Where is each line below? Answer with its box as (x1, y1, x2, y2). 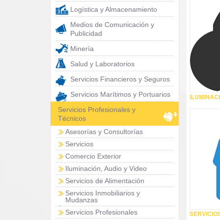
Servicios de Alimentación (65, 177, 144, 185)
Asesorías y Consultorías (65, 128, 143, 136)
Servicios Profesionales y (58, 106, 136, 113)
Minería (70, 45, 94, 53)
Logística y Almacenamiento (70, 5, 157, 13)
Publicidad (70, 29, 102, 37)
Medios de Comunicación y (70, 21, 154, 28)
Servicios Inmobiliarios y (65, 189, 140, 197)
